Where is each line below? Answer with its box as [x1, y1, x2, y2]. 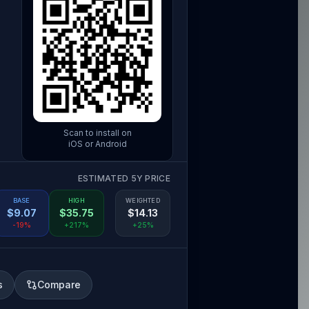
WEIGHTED [126, 197, 160, 204]
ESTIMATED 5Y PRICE [77, 173, 170, 183]
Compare [37, 279, 81, 290]
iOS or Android [68, 139, 127, 149]
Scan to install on [63, 128, 132, 138]
